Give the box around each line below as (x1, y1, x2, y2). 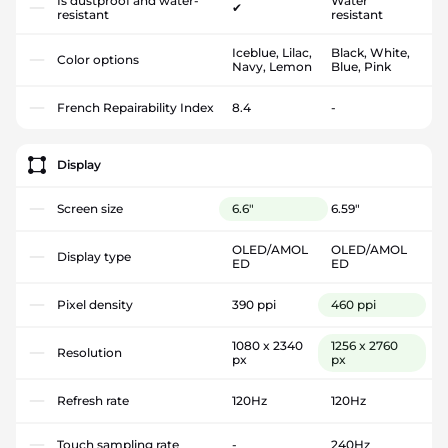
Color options (57, 51, 139, 67)
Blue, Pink (330, 58, 391, 74)
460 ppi (330, 296, 376, 312)
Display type (57, 248, 131, 264)
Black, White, (330, 44, 410, 60)
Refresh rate (57, 392, 129, 408)
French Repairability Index (57, 99, 214, 115)
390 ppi (232, 296, 276, 312)
